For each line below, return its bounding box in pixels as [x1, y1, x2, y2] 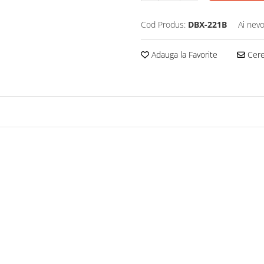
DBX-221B [188, 19, 227, 31]
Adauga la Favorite [149, 49, 217, 61]
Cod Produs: [141, 19, 186, 31]
